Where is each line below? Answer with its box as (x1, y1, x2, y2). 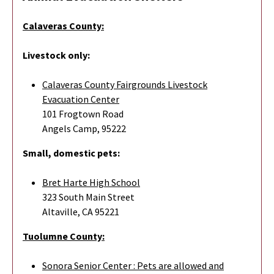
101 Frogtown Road (42, 107, 124, 120)
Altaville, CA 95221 (42, 205, 119, 218)
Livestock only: (23, 48, 90, 61)
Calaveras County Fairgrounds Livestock (42, 78, 207, 91)
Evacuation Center (42, 92, 119, 105)
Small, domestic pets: (23, 146, 120, 159)
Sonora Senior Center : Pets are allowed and (42, 259, 224, 272)
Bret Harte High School (42, 176, 140, 188)
